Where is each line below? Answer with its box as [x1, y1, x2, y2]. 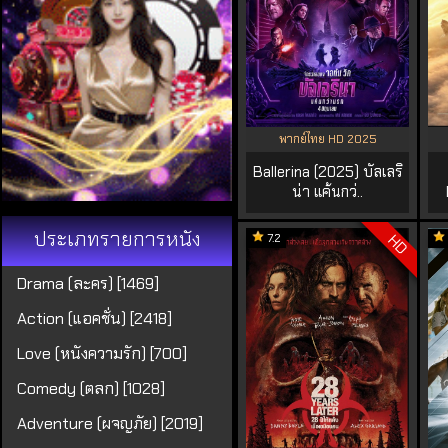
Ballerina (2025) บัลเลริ [252, 162, 403, 182]
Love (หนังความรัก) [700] [17, 343, 187, 364]
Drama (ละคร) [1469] [17, 273, 159, 294]
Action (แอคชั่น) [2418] [17, 308, 172, 329]
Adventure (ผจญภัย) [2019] [17, 413, 203, 434]
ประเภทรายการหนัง [33, 226, 201, 252]
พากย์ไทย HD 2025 [278, 131, 377, 147]
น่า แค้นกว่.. [292, 182, 363, 202]
